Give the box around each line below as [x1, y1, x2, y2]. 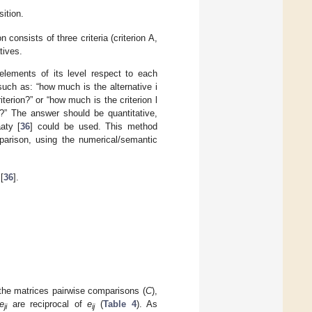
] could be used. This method [30, 120, 158, 132]
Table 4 [103, 298, 136, 309]
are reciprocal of [7, 298, 88, 309]
